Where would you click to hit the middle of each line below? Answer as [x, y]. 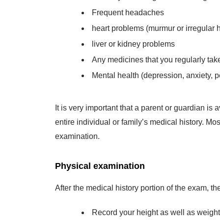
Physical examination [100, 162]
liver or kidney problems [133, 40]
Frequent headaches [128, 8]
